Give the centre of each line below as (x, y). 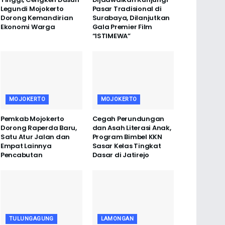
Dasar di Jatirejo (121, 155)
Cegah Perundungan (128, 119)
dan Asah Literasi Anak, (132, 128)
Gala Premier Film (122, 27)
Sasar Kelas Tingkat (127, 146)
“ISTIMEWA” (111, 36)
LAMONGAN (117, 218)
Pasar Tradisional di (127, 9)
